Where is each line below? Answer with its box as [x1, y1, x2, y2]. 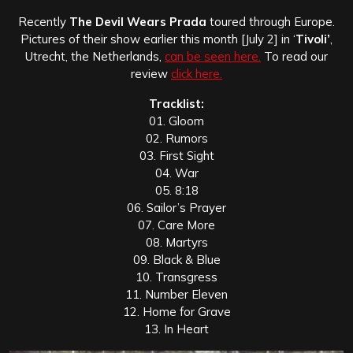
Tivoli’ [295, 31, 330, 46]
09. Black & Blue [132, 251, 221, 267]
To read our [261, 48, 328, 64]
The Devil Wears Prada [69, 13, 206, 29]
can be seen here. [165, 48, 261, 64]
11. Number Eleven [125, 286, 228, 302]
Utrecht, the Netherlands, [25, 48, 165, 64]
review [131, 65, 171, 81]
